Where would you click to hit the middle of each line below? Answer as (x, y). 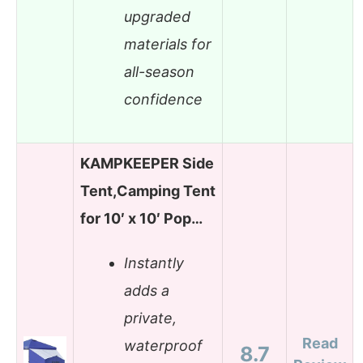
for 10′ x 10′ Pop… (141, 218)
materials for (168, 45)
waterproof (163, 346)
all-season (159, 72)
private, (150, 318)
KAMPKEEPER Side (147, 163)
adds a (147, 291)
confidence (163, 100)
